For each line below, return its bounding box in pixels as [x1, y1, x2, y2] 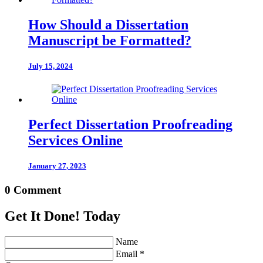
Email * [116, 248, 144, 259]
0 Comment [5, 184, 61, 197]
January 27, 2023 [28, 161, 86, 170]
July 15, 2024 [28, 61, 73, 70]
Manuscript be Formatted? [28, 32, 191, 48]
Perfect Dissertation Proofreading [28, 116, 232, 132]
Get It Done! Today [5, 208, 120, 224]
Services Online [28, 132, 123, 148]
